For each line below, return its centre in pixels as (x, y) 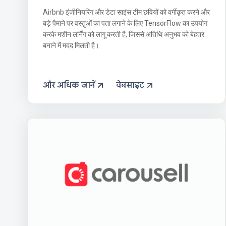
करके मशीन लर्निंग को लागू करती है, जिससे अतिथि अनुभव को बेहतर (124, 34)
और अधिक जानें (69, 85)
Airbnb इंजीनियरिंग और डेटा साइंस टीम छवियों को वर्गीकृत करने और (126, 12)
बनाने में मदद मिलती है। (71, 45)
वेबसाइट (130, 85)
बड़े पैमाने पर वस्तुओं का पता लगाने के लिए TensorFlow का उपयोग (125, 23)
